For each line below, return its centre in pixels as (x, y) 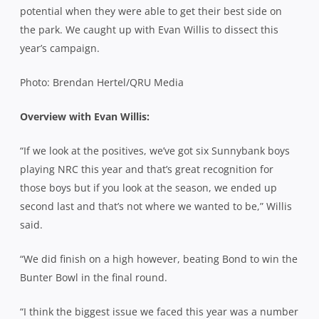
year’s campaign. (60, 48)
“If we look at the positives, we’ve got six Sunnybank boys (155, 150)
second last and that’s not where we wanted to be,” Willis (156, 206)
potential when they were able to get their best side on (151, 11)
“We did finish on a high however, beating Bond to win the (159, 258)
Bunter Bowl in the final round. (94, 277)
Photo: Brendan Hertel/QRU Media (102, 82)
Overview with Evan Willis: (85, 116)
